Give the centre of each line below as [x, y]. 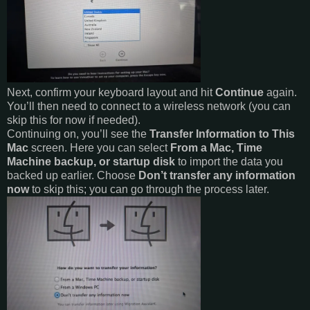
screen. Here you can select [99, 147]
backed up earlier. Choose [73, 175]
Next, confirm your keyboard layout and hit [111, 92]
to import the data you [229, 161]
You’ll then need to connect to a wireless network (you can [149, 106]
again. [280, 92]
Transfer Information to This [222, 134]
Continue [239, 92]
